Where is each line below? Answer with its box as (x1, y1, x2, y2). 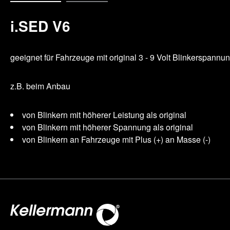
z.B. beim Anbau (10, 80, 70, 92)
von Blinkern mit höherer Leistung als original (22, 108, 186, 121)
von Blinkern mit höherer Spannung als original (22, 121, 193, 133)
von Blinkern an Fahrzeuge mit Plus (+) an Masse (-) (22, 133, 210, 145)
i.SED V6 (10, 15, 70, 36)
